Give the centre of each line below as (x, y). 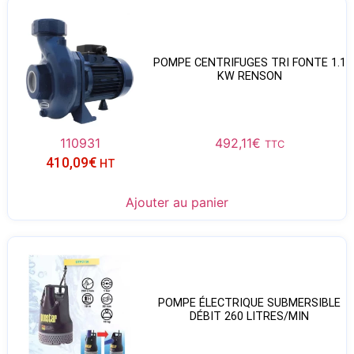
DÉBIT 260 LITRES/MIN (250, 316)
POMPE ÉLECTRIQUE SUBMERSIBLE (250, 303)
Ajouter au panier (177, 203)
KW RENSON (249, 76)
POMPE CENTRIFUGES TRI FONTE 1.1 (249, 62)
